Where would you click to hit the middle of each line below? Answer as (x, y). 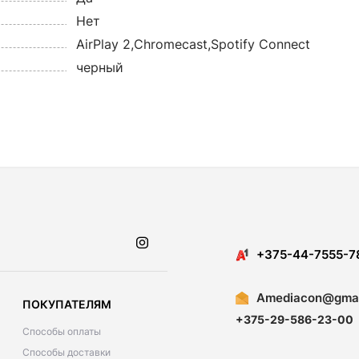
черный (99, 67)
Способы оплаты (62, 331)
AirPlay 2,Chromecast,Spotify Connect (193, 44)
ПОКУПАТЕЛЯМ (67, 304)
